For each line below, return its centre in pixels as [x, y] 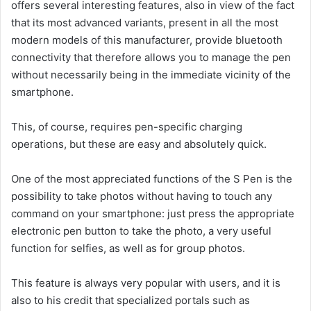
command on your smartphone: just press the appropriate [153, 213]
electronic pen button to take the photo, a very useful [141, 230]
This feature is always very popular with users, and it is [146, 283]
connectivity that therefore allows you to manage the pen [151, 57]
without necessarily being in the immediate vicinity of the [151, 74]
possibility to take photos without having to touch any [142, 196]
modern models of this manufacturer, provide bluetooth [147, 40]
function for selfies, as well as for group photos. [128, 248]
